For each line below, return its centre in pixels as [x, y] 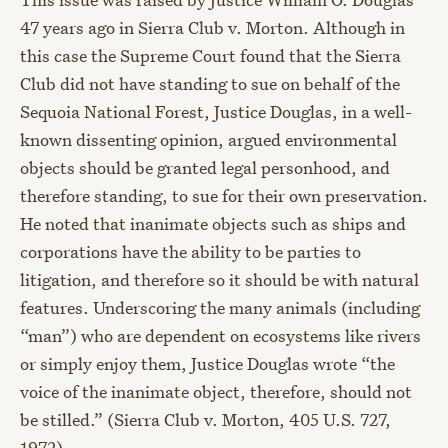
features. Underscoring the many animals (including [220, 308]
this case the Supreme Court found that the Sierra [210, 56]
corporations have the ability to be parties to [190, 252]
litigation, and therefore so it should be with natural [219, 280]
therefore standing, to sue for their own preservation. [224, 196]
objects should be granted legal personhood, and [205, 168]
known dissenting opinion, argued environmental [208, 140]
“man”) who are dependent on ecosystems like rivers [220, 336]
